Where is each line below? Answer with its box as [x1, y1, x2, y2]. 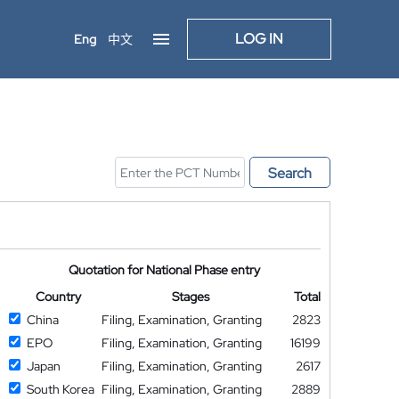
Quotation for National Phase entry [69, 262, 261, 278]
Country [35, 289, 81, 305]
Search [268, 164, 312, 183]
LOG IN [235, 29, 283, 48]
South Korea [26, 381, 94, 397]
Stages [172, 289, 210, 305]
